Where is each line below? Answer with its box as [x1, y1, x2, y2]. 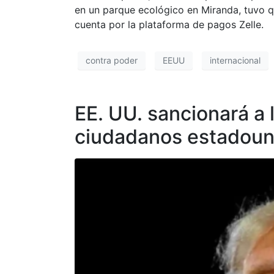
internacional [210, 55, 261, 66]
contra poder [86, 55, 138, 66]
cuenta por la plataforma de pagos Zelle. [75, 18, 264, 31]
